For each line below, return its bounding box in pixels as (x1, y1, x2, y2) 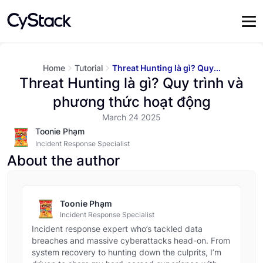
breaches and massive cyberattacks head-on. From (32, 235, 230, 245)
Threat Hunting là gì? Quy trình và (19, 75, 244, 92)
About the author (7, 152, 120, 169)
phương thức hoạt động (52, 93, 211, 110)
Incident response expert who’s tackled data (32, 224, 203, 234)
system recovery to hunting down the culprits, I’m (32, 247, 221, 257)
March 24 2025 (102, 112, 161, 122)
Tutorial (74, 63, 103, 73)
